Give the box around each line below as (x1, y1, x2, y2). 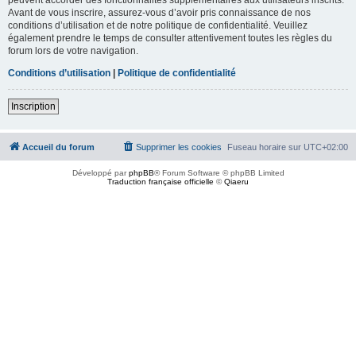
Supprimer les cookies (136, 141, 222, 152)
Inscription (11, 100, 56, 112)
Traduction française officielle (107, 176, 214, 186)
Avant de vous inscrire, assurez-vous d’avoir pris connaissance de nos (8, 6, 311, 18)
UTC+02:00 (304, 141, 348, 152)
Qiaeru (224, 176, 249, 186)
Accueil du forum (22, 141, 95, 152)
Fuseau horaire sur (227, 141, 304, 152)
